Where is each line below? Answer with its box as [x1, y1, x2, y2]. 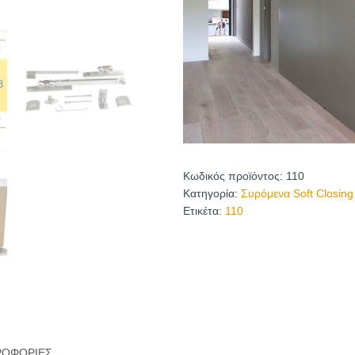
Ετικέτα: [183, 204, 225, 217]
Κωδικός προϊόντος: [183, 169, 286, 182]
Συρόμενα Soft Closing [241, 186, 353, 200]
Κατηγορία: [183, 186, 241, 200]
